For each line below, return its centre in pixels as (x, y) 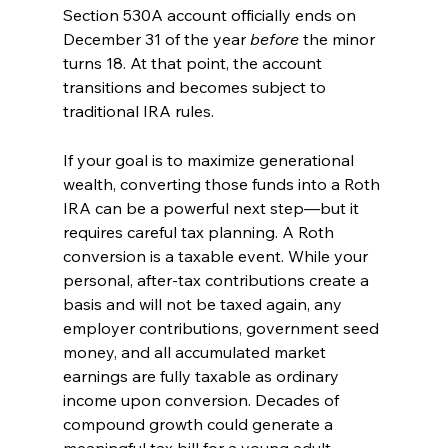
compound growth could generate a (199, 423)
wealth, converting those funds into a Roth (223, 183)
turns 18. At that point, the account (194, 62)
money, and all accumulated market (196, 351)
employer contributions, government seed (222, 327)
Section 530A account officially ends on (211, 14)
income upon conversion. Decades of (202, 399)
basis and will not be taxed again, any (204, 303)
